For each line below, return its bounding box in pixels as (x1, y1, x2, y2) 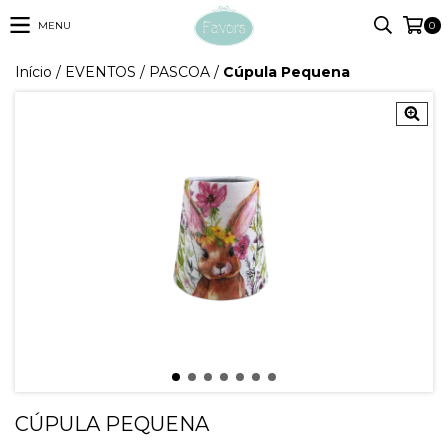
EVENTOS (65, 63, 136, 81)
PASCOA (149, 63, 210, 81)
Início (15, 63, 52, 81)
